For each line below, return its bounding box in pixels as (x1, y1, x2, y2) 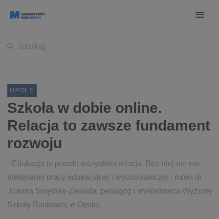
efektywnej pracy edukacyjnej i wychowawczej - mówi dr (7, 173, 202, 181)
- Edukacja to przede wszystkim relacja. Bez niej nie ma (7, 159, 199, 168)
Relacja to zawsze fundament (7, 117, 210, 133)
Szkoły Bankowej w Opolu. (7, 200, 100, 209)
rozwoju (7, 135, 62, 151)
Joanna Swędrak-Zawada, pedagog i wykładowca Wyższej (7, 187, 212, 195)
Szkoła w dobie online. (7, 100, 162, 116)
